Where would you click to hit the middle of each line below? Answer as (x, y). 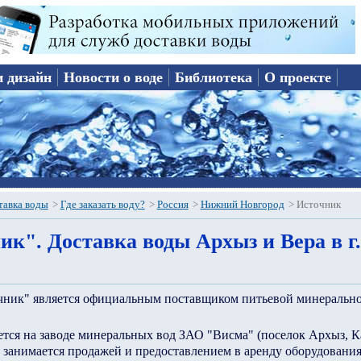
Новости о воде (114, 77)
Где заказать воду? (102, 205)
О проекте (298, 77)
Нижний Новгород (242, 205)
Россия (172, 205)
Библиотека (214, 77)
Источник (318, 205)
